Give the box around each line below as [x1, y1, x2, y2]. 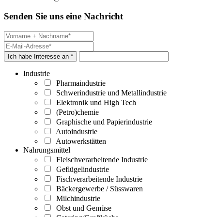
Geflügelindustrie [52, 165, 109, 173]
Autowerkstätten [52, 137, 106, 145]
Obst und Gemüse [52, 203, 111, 212]
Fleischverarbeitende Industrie [52, 155, 148, 164]
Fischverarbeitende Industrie [52, 174, 142, 183]
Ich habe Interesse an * [8, 52, 73, 60]
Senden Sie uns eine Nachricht [4, 11, 123, 22]
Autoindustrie [52, 127, 97, 136]
